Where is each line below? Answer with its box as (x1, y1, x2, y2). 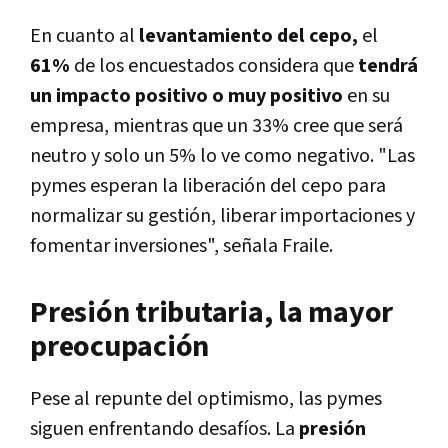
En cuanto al (30, 22, 139, 49)
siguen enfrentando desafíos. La (30, 415, 299, 442)
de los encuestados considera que (70, 52, 358, 79)
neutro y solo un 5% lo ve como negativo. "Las (30, 142, 415, 169)
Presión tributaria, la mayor (30, 292, 393, 333)
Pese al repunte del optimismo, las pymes (30, 385, 382, 412)
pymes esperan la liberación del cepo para (30, 172, 386, 199)
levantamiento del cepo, (139, 22, 358, 49)
